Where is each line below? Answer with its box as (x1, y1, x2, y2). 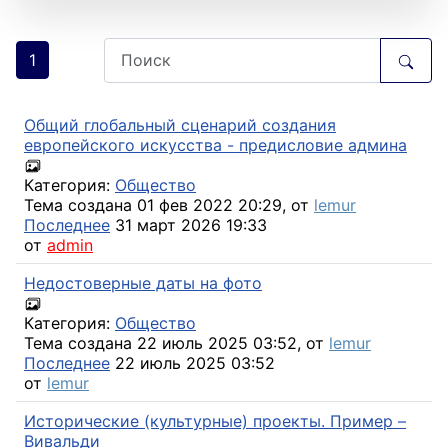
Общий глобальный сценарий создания (24, 114, 336, 135)
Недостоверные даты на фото (24, 272, 262, 293)
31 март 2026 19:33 (110, 215, 267, 236)
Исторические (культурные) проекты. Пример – (24, 410, 406, 431)
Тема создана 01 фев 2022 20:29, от (24, 195, 314, 216)
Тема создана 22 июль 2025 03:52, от (24, 333, 329, 354)
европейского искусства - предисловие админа (24, 134, 407, 155)
